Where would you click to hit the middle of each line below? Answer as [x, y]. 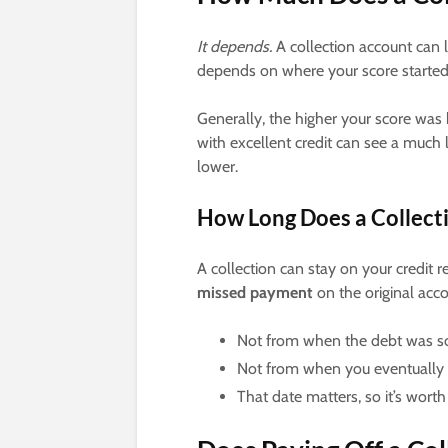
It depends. [234, 47]
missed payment [255, 293]
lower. [217, 167]
